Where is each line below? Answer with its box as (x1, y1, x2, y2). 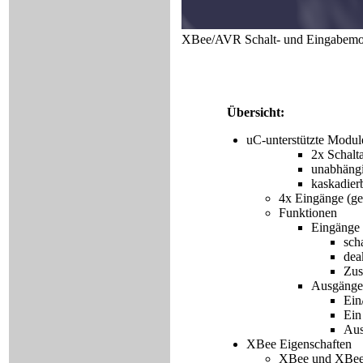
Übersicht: (227, 105, 284, 120)
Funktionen (279, 206, 337, 220)
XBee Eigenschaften (246, 337, 352, 352)
